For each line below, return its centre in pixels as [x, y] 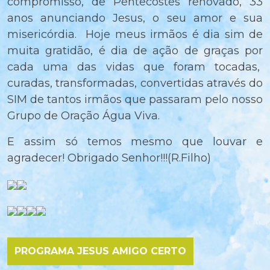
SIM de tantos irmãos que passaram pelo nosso [135, 100]
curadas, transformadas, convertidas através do [135, 83]
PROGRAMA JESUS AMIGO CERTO [100, 251]
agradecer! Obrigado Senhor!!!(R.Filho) [109, 158]
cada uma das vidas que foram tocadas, [135, 67]
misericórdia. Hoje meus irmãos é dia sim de [135, 35]
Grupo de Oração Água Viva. [83, 116]
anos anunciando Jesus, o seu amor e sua [135, 18]
